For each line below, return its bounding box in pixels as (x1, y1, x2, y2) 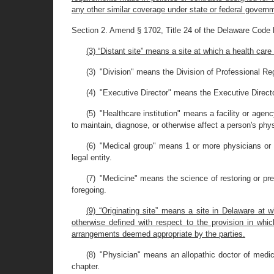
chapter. (72, 262, 100, 271)
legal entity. (72, 153, 112, 162)
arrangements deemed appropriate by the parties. (72, 229, 245, 239)
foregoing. (72, 185, 106, 194)
